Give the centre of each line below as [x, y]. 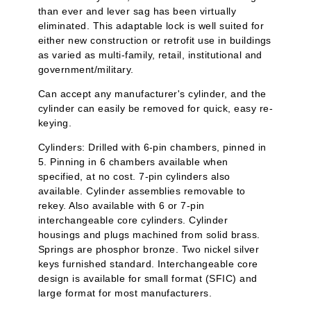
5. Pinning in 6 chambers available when [133, 162]
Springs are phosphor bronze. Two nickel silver [149, 250]
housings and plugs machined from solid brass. [149, 235]
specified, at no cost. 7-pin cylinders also [134, 177]
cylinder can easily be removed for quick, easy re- [156, 109]
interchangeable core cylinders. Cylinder [133, 220]
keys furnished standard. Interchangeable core [148, 264]
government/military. [86, 70]
